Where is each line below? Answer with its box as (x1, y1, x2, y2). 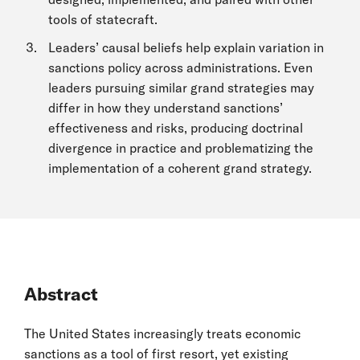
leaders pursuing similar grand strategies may (48, 79, 314, 96)
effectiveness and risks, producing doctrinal (48, 119, 303, 136)
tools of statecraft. (48, 10, 157, 27)
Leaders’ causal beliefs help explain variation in (48, 39, 324, 55)
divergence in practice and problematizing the (48, 139, 313, 156)
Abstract (24, 282, 98, 305)
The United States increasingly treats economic (24, 325, 301, 342)
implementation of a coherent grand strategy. (48, 159, 312, 176)
